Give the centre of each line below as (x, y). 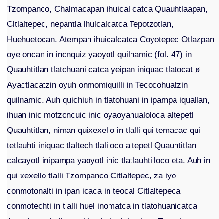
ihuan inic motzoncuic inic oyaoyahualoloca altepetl (100, 115)
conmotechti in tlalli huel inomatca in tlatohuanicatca (102, 206)
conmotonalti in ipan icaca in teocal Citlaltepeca (94, 191)
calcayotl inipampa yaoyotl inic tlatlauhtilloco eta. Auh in (109, 161)
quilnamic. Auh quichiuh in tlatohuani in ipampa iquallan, (109, 100)
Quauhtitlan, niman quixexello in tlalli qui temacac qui (104, 130)
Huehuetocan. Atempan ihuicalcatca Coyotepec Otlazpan (111, 39)
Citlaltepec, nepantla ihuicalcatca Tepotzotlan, (90, 24)
